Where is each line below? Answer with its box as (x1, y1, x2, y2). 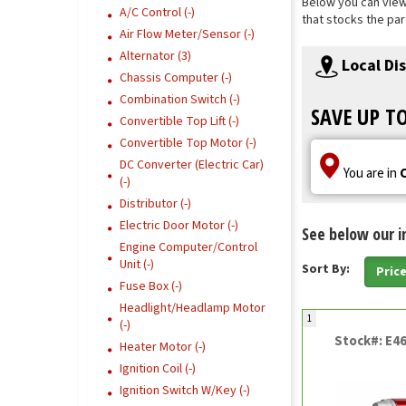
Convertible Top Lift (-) (120, 112, 239, 130)
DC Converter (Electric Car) (120, 156, 264, 174)
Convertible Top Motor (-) (120, 134, 256, 152)
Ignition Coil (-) (120, 360, 196, 378)
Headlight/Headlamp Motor (120, 299, 266, 317)
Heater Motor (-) (120, 338, 206, 356)
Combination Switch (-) (120, 91, 240, 109)
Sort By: (301, 260, 353, 279)
